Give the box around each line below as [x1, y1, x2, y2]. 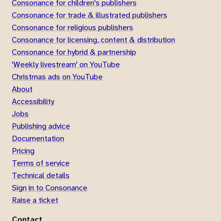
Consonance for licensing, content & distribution [12, 34, 175, 45]
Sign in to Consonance [12, 182, 87, 193]
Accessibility [12, 96, 54, 107]
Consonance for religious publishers [12, 22, 133, 33]
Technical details [12, 170, 70, 181]
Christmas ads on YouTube [12, 71, 103, 82]
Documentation [12, 133, 64, 144]
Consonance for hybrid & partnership [12, 46, 136, 57]
